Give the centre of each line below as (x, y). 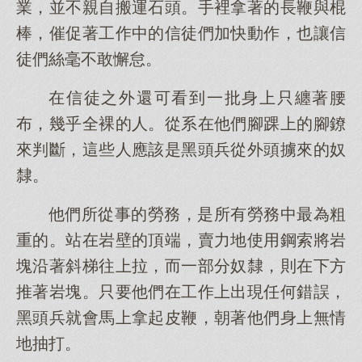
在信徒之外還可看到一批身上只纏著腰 (197, 98)
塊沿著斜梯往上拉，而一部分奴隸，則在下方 (181, 266)
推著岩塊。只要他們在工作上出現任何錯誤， (181, 292)
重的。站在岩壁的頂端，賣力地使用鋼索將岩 (181, 240)
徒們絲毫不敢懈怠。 (89, 59)
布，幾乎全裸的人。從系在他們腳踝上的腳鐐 (181, 124)
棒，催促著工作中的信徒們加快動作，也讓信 (181, 33)
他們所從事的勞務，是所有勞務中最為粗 (197, 214)
